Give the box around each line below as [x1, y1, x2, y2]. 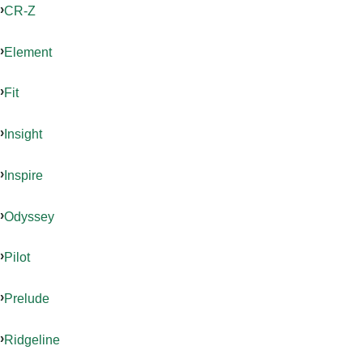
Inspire [4, 167, 43, 182]
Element [4, 44, 52, 59]
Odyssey [4, 208, 54, 224]
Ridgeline [4, 331, 60, 347]
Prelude [4, 291, 49, 306]
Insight [4, 126, 42, 142]
